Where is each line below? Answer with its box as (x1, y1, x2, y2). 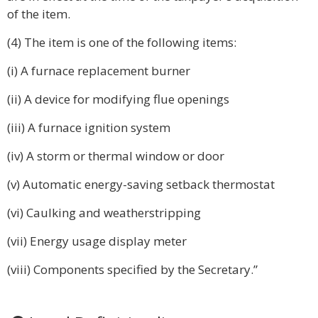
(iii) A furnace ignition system (7, 119, 170, 136)
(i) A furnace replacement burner (7, 62, 190, 79)
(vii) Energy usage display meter (7, 233, 187, 249)
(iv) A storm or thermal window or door (7, 148, 224, 164)
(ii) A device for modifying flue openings (7, 91, 229, 107)
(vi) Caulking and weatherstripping (7, 204, 201, 221)
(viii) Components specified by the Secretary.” (7, 261, 258, 278)
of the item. (7, 6, 70, 22)
